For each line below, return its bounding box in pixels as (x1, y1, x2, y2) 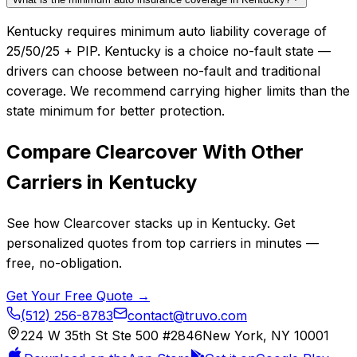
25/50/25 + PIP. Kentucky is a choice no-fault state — (6, 43, 331, 60)
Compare (6, 139, 96, 163)
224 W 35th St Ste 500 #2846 (21, 327, 202, 343)
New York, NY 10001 (202, 327, 329, 343)
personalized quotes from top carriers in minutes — (6, 234, 319, 251)
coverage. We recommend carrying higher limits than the (6, 83, 350, 100)
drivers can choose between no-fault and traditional (6, 63, 320, 80)
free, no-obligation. (6, 254, 122, 271)
